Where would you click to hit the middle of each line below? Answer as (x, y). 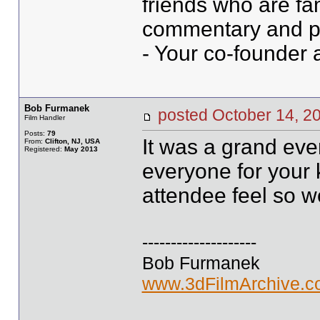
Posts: (35, 133)
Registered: (44, 149)
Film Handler (44, 117)
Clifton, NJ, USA (72, 141)
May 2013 (81, 149)
